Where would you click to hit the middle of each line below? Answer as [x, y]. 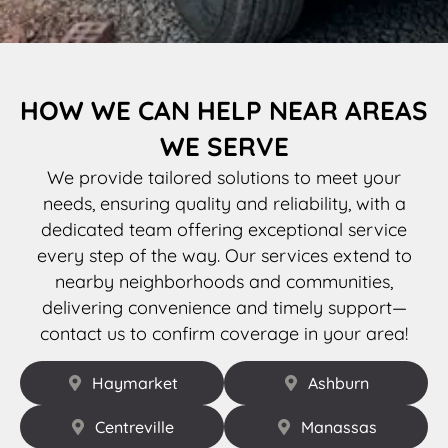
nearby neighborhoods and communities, [224, 281]
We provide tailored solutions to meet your [224, 177]
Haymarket [134, 382]
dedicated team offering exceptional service [224, 229]
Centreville [134, 426]
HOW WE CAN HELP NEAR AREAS [224, 110]
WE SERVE [224, 146]
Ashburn [338, 382]
